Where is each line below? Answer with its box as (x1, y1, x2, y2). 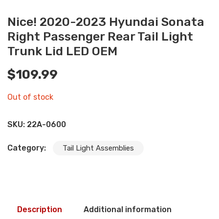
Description (17, 205, 62, 215)
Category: (7, 143, 48, 153)
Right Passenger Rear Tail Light (7, 29, 193, 44)
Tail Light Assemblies (63, 144, 134, 153)
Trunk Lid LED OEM (7, 44, 117, 59)
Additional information (84, 205, 172, 215)
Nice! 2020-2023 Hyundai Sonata (7, 15, 204, 29)
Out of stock (7, 92, 53, 102)
